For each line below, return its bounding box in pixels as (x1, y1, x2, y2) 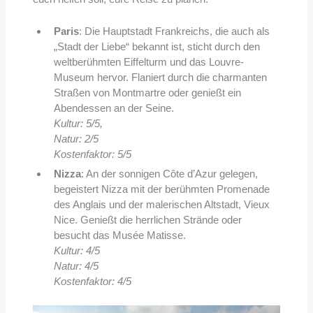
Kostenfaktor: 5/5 (53, 148, 131, 161)
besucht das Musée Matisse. (53, 229, 186, 242)
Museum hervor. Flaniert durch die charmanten (53, 71, 267, 84)
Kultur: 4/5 (53, 245, 100, 257)
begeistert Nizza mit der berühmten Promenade (53, 183, 270, 196)
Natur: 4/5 (53, 260, 99, 272)
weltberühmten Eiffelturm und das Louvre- (53, 56, 244, 68)
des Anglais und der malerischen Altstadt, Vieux (53, 198, 270, 211)
